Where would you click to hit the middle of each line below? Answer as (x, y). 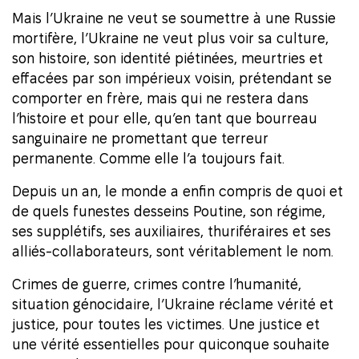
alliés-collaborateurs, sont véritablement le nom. (173, 252)
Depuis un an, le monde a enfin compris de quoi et (177, 192)
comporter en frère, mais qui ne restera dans (160, 99)
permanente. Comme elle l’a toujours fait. (148, 159)
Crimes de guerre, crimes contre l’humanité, (157, 284)
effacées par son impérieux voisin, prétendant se (172, 79)
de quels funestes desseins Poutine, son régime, (169, 212)
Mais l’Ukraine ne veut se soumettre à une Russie (174, 18)
